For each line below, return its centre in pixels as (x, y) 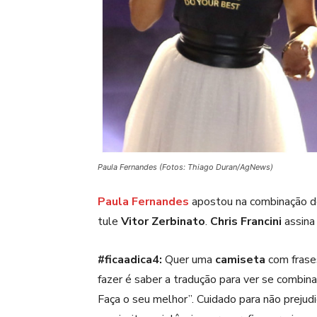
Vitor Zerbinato (163, 222)
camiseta (240, 260)
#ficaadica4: (130, 260)
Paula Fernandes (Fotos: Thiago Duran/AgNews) (185, 167)
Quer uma (189, 260)
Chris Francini (246, 222)
